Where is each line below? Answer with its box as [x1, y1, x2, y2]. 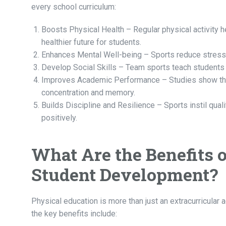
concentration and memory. [41, 88, 135, 98]
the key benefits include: [31, 209, 117, 219]
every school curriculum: [31, 2, 116, 12]
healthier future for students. [41, 37, 141, 47]
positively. [41, 113, 77, 123]
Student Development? [31, 163, 218, 186]
